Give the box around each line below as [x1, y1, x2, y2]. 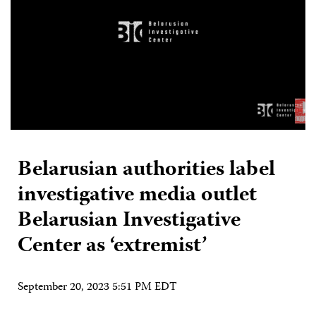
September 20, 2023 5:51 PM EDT [18, 278, 177, 297]
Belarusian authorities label [18, 152, 275, 188]
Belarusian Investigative [18, 203, 241, 238]
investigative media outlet [18, 178, 257, 213]
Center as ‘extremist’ [18, 229, 207, 264]
